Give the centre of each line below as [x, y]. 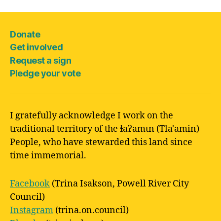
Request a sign [41, 60]
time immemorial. [48, 156]
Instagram [32, 210]
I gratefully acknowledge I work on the [92, 116]
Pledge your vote [45, 73]
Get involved [37, 47]
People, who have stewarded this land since [101, 142]
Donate [25, 34]
